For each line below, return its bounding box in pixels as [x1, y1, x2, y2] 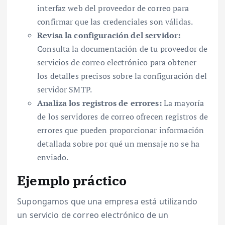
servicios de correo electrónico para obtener [37, 56, 197, 68]
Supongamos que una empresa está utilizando [17, 196, 197, 207]
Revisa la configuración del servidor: [37, 29, 181, 41]
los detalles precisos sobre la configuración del [37, 70, 207, 81]
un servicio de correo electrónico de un [17, 209, 169, 221]
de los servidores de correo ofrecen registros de [37, 110, 208, 122]
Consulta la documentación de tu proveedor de [37, 43, 208, 54]
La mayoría [161, 97, 204, 108]
